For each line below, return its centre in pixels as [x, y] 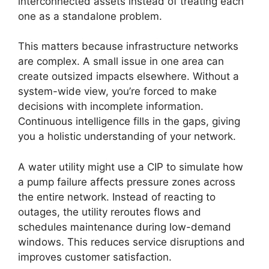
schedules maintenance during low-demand [125, 227]
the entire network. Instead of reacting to [117, 197]
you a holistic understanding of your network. [127, 136]
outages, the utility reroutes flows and [110, 212]
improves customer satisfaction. [95, 257]
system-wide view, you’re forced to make [117, 91]
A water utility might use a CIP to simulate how [131, 167]
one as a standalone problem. [90, 16]
